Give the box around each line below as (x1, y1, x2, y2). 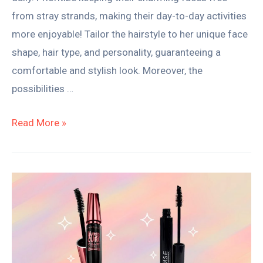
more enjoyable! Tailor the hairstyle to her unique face (12, 28, 248, 40)
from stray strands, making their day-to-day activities (12, 9, 247, 22)
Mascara (11, 247, 49, 259)
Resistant (11, 193, 53, 205)
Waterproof (11, 229, 62, 241)
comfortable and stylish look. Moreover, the (12, 64, 203, 76)
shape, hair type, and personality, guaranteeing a (12, 46, 221, 58)
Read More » (12, 116, 66, 129)
